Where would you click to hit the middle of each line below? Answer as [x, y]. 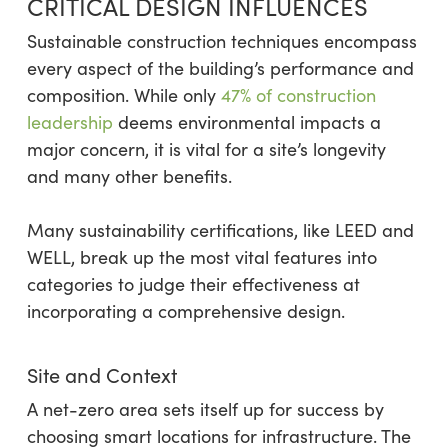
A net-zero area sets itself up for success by [205, 409]
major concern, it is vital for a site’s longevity [206, 149]
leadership [69, 122]
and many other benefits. [129, 176]
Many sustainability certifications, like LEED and [220, 230]
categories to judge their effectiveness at [193, 284]
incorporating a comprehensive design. [185, 311]
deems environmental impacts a [246, 122]
